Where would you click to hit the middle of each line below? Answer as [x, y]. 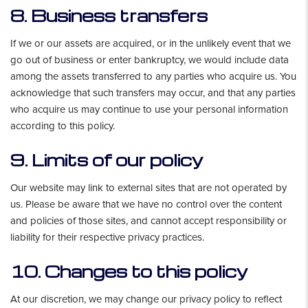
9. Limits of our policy [107, 160]
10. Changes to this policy [129, 271]
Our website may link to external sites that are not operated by [148, 188]
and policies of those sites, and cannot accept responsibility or [148, 221]
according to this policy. [63, 126]
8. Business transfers [109, 15]
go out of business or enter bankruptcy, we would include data [150, 60]
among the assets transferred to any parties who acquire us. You [153, 76]
